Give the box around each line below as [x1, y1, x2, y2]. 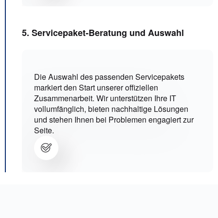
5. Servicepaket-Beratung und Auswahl [22, 26, 184, 39]
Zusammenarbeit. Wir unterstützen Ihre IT [34, 92, 176, 104]
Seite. [34, 125, 54, 136]
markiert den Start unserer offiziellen [34, 82, 158, 93]
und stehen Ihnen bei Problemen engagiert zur [34, 114, 194, 126]
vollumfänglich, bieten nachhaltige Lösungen [34, 103, 188, 115]
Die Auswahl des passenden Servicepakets [34, 71, 184, 83]
